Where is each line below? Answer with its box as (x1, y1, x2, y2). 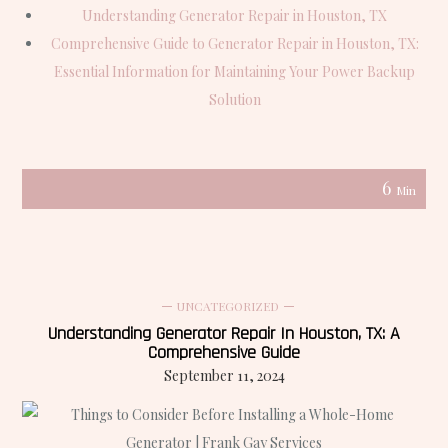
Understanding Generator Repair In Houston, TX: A (48, 321, 400, 345)
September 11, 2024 (163, 365, 285, 385)
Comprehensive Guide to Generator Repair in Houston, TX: (50, 34, 419, 54)
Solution (208, 90, 261, 110)
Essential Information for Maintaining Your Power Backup (54, 62, 415, 82)
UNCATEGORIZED (176, 297, 279, 314)
